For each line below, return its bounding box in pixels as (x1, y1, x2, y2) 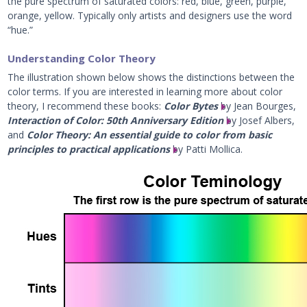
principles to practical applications (8, 143, 171, 156)
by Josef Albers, (223, 114, 295, 127)
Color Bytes (164, 99, 219, 112)
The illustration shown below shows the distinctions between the (8, 71, 295, 84)
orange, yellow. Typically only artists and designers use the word (8, 9, 293, 22)
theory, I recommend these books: (8, 99, 164, 112)
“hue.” (8, 23, 34, 36)
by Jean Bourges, (218, 99, 297, 112)
